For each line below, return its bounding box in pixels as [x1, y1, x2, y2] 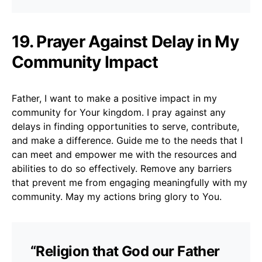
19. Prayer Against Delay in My [12, 31, 239, 51]
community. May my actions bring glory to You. [12, 190, 222, 202]
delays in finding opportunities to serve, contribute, [12, 120, 239, 132]
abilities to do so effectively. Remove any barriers [12, 162, 232, 174]
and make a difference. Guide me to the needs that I [12, 134, 243, 146]
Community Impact [12, 51, 158, 72]
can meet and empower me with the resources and [12, 148, 237, 160]
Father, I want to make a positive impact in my [12, 92, 217, 104]
